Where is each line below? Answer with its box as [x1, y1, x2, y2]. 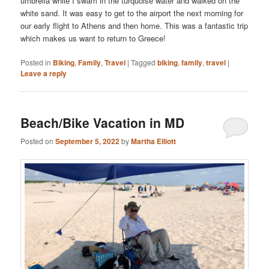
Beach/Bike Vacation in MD [20, 113, 185, 132]
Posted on [20, 136, 56, 147]
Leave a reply [20, 67, 67, 79]
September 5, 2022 [55, 136, 120, 147]
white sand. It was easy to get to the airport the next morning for [20, 7, 244, 19]
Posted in [20, 56, 52, 67]
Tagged [131, 56, 156, 67]
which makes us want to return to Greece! [20, 32, 166, 44]
